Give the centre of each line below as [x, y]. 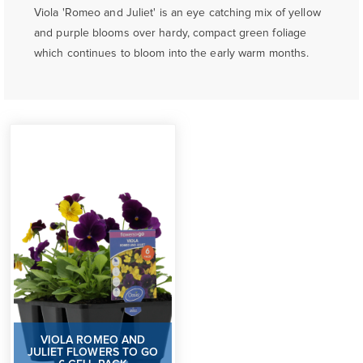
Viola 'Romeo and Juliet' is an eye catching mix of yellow [177, 13]
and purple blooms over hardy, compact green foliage [171, 34]
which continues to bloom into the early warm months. [172, 54]
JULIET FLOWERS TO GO [93, 353]
